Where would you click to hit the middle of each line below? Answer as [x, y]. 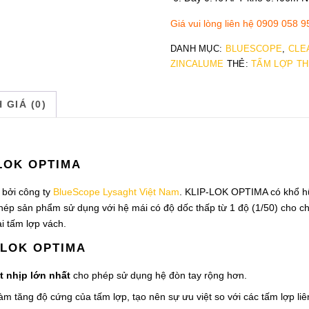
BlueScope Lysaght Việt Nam [116, 191]
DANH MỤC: [198, 48]
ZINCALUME [197, 63]
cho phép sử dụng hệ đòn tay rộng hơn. [159, 275]
